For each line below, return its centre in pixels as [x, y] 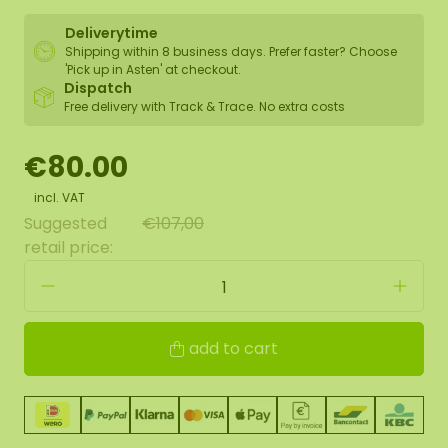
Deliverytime [111, 33]
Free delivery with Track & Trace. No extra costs [204, 106]
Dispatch [97, 88]
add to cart [233, 348]
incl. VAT [59, 197]
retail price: [68, 247]
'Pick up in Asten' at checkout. [153, 69]
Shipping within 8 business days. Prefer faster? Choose [231, 51]
